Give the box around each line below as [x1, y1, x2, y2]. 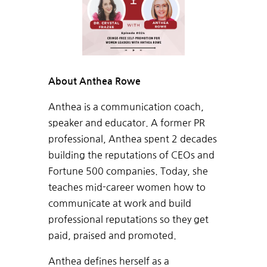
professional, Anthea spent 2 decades [48, 134, 217, 144]
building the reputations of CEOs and [48, 150, 215, 160]
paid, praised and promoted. [48, 231, 176, 241]
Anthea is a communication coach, [48, 102, 204, 112]
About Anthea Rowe [48, 77, 143, 86]
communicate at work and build [48, 198, 191, 209]
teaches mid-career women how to [48, 182, 206, 193]
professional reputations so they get [48, 215, 209, 225]
